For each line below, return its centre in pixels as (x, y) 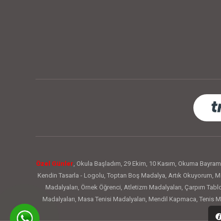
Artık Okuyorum (190, 176)
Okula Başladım (99, 164)
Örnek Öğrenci (101, 187)
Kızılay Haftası (184, 211)
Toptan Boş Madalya (136, 176)
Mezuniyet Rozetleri (133, 211)
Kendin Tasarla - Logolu (71, 176)
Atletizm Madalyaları (152, 187)
